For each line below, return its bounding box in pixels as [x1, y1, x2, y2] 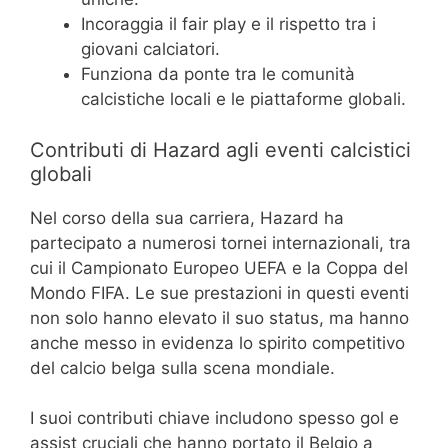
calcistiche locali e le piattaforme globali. [81, 89, 406, 110]
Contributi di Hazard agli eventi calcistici [30, 137, 411, 162]
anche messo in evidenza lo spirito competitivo [30, 332, 405, 353]
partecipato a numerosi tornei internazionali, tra [30, 232, 411, 253]
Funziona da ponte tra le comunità [81, 64, 355, 85]
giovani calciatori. [81, 39, 220, 60]
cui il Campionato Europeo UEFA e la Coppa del [30, 257, 408, 278]
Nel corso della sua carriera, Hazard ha [30, 207, 344, 228]
